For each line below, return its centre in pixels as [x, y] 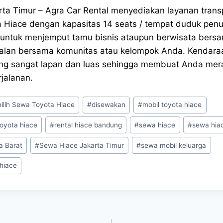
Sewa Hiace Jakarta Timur [82, 145]
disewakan [109, 105]
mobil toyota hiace [172, 105]
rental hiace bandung [88, 125]
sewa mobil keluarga [174, 145]
